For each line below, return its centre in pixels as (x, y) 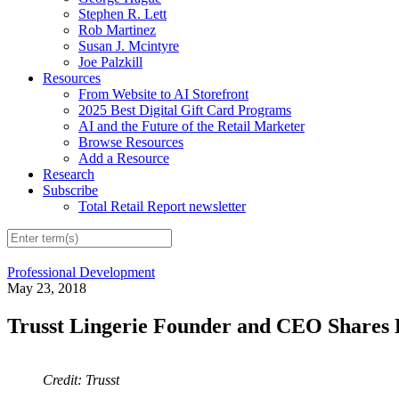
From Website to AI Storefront (163, 94)
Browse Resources (131, 142)
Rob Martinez (117, 29)
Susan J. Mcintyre (129, 45)
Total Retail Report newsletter (162, 206)
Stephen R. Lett (122, 13)
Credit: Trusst (81, 380)
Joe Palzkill (110, 61)
